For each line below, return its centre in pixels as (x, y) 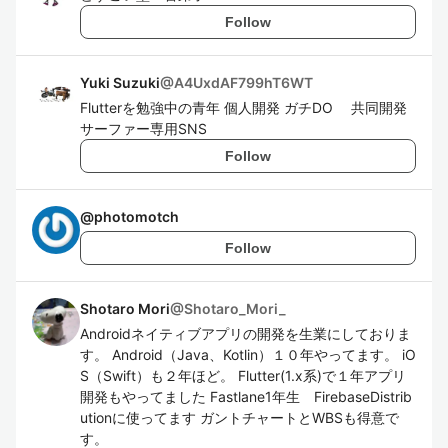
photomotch (136, 216)
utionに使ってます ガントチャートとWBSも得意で (239, 417)
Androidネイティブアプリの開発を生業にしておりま (245, 333)
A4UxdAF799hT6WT (243, 82)
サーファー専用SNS (143, 128)
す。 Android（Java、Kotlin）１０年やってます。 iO (248, 354)
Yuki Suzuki (120, 82)
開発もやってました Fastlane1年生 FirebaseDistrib (246, 396)
